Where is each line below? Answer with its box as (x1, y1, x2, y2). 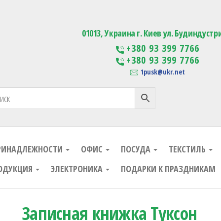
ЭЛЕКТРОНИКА (50, 163, 105, 175)
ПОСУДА (121, 143, 152, 155)
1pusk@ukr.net (140, 67, 185, 76)
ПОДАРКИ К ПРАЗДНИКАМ (120, 163, 216, 175)
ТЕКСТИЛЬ (169, 143, 208, 155)
